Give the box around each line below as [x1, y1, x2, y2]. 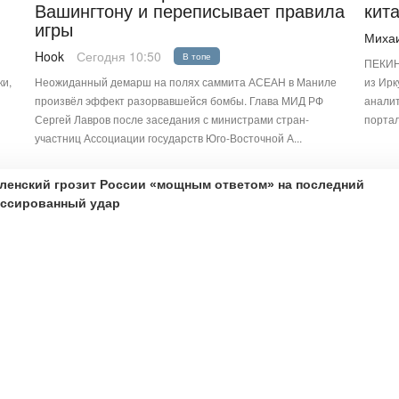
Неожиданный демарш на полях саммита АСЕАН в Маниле [35, 74, 337, 89]
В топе [183, 50, 211, 62]
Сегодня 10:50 [77, 47, 161, 65]
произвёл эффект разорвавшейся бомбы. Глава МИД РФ [35, 93, 323, 108]
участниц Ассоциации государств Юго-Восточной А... [35, 130, 302, 145]
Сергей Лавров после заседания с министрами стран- [35, 111, 309, 126]
